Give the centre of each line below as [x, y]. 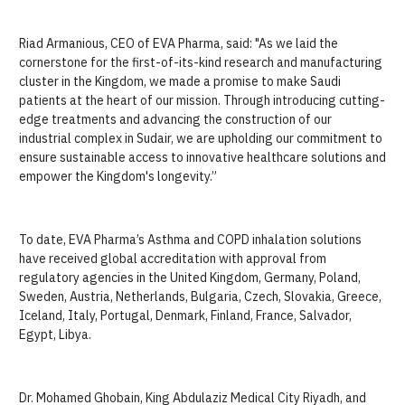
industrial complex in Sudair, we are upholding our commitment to [201, 138]
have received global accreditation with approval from [173, 259]
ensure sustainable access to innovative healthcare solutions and [202, 157]
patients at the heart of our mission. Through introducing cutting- [202, 100]
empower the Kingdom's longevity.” [118, 176]
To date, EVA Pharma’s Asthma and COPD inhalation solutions [190, 240]
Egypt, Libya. [55, 334]
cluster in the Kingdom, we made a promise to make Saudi [180, 81]
